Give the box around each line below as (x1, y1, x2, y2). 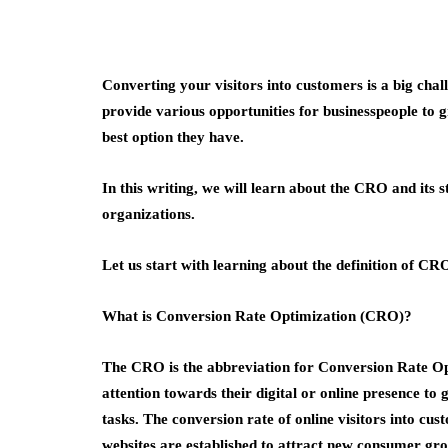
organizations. (102, 206, 195, 222)
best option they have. (102, 129, 244, 145)
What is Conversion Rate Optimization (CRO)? (102, 308, 412, 324)
